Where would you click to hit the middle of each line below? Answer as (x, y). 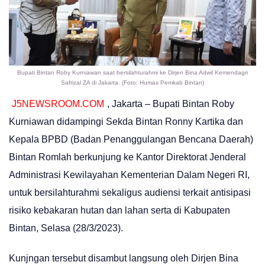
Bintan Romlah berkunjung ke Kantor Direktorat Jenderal (127, 157)
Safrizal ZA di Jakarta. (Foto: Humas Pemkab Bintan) (132, 83)
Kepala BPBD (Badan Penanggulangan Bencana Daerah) (131, 139)
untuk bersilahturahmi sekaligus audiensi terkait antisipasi (130, 192)
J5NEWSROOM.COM (58, 104)
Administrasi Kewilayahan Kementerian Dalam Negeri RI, (129, 174)
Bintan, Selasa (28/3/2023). (66, 228)
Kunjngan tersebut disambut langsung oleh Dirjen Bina (124, 258)
